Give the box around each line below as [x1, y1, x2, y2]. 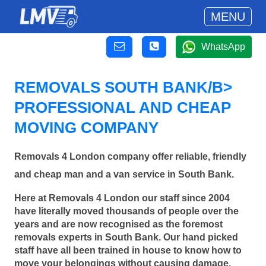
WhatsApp [201, 42, 245, 52]
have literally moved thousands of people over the [14, 205, 239, 216]
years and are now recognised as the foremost [14, 218, 223, 229]
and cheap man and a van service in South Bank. [14, 169, 234, 180]
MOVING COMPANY [14, 119, 159, 137]
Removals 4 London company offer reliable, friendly [14, 151, 246, 162]
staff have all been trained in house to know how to [14, 245, 242, 255]
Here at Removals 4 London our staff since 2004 [14, 192, 230, 203]
